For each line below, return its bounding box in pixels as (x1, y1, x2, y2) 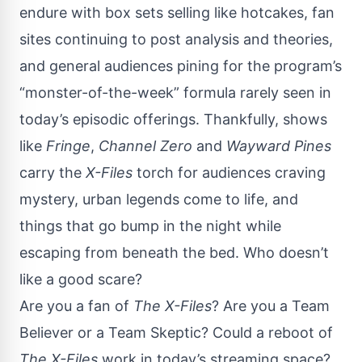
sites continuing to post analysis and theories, (19, 30, 333, 48)
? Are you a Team (212, 297, 330, 314)
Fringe (46, 137, 90, 154)
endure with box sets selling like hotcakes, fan (19, 3, 335, 21)
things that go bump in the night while (19, 217, 281, 234)
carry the (19, 163, 86, 181)
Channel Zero (99, 137, 192, 154)
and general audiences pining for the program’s (19, 57, 342, 74)
